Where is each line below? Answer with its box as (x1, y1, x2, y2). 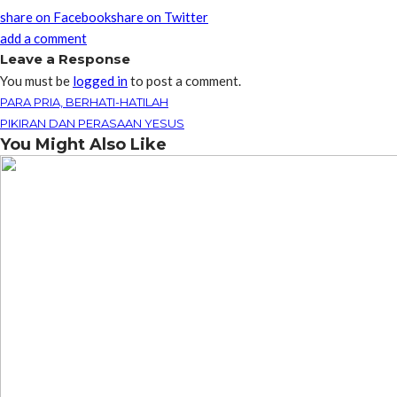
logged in (73, 73, 128, 89)
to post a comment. (128, 73, 241, 89)
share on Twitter (111, 9, 208, 25)
